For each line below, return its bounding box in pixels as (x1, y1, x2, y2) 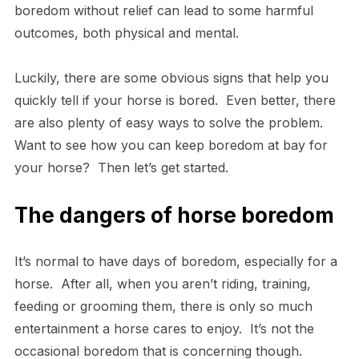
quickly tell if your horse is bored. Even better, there (14, 91, 336, 108)
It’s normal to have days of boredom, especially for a (14, 252, 337, 269)
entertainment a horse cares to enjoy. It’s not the (14, 320, 314, 337)
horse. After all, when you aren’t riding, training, (14, 275, 311, 292)
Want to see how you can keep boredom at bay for (14, 136, 328, 153)
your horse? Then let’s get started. (14, 159, 228, 175)
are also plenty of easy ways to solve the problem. (14, 114, 327, 131)
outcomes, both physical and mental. (14, 24, 247, 41)
